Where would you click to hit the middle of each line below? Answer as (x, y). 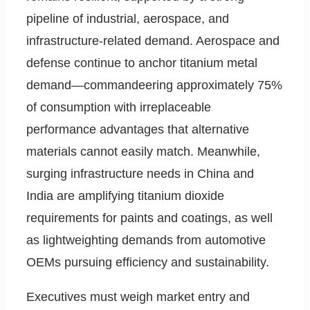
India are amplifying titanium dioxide (125, 196)
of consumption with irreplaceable (119, 108)
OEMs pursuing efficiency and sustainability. (148, 263)
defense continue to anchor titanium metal (142, 63)
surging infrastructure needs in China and (140, 174)
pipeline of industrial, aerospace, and (128, 19)
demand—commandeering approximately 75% (154, 85)
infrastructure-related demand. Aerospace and (153, 41)
